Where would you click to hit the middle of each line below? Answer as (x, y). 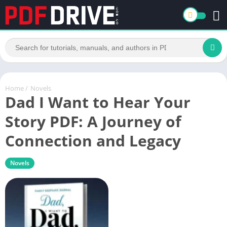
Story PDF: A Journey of (93, 121)
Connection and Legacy (93, 140)
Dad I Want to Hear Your (98, 102)
